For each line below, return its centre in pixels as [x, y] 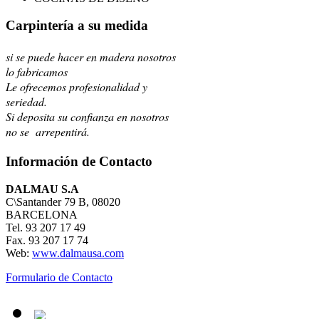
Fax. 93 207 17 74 [47, 240]
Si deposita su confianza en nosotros [87, 116]
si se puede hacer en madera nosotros [91, 56]
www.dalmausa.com [78, 253]
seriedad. [26, 101]
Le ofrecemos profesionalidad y [77, 86]
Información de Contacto [79, 161]
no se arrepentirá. [48, 131]
